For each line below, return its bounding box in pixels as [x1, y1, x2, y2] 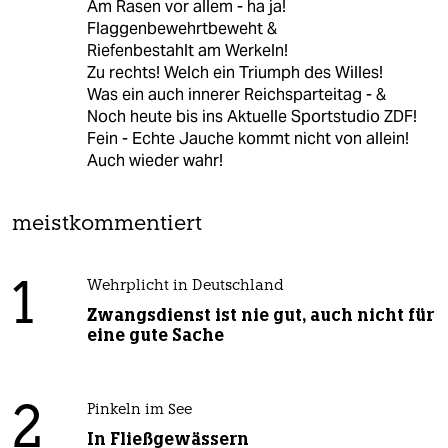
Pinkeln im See [86, 403, 192, 419]
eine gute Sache [86, 324, 224, 347]
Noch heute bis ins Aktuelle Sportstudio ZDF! [86, 106, 417, 128]
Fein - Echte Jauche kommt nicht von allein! [86, 128, 409, 150]
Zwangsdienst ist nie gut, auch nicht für [86, 304, 434, 327]
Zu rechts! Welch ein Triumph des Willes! [86, 62, 383, 84]
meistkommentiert [12, 214, 202, 236]
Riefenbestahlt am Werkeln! [86, 40, 288, 62]
